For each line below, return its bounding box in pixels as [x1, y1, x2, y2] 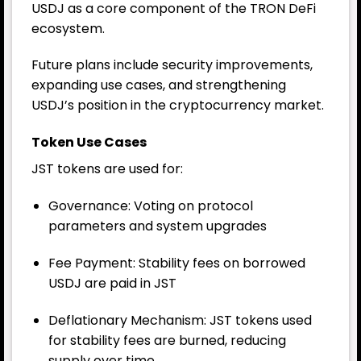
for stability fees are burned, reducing [48, 330, 286, 350]
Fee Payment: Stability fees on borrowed [48, 253, 305, 272]
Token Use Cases [31, 133, 147, 152]
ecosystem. [31, 19, 105, 38]
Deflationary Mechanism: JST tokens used [48, 310, 312, 330]
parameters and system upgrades [48, 216, 267, 235]
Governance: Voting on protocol [48, 196, 253, 215]
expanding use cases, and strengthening [31, 76, 286, 95]
